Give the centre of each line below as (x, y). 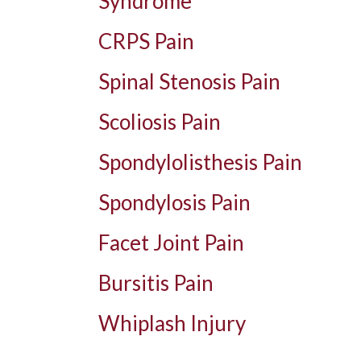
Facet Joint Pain (171, 243)
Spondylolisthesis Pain (200, 162)
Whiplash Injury (172, 323)
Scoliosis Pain (160, 122)
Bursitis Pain (156, 283)
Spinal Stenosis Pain (189, 81)
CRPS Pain (146, 41)
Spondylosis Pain (174, 202)
